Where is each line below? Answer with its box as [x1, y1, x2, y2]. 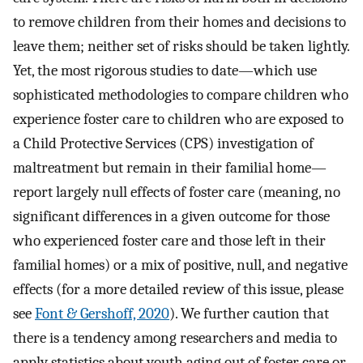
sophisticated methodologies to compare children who [13, 86, 348, 105]
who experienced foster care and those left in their [13, 232, 326, 250]
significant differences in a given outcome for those [13, 207, 330, 226]
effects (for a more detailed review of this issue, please [13, 280, 344, 299]
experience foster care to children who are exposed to [13, 110, 344, 129]
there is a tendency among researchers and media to [13, 329, 337, 348]
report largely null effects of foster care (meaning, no [13, 183, 340, 202]
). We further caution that [169, 305, 329, 323]
